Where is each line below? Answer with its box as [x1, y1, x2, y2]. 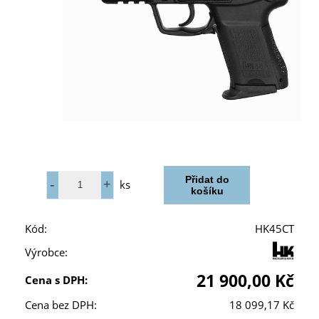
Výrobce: [25, 244, 68, 260]
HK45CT [255, 221, 294, 236]
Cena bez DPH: [25, 297, 97, 313]
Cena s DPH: [25, 272, 88, 288]
